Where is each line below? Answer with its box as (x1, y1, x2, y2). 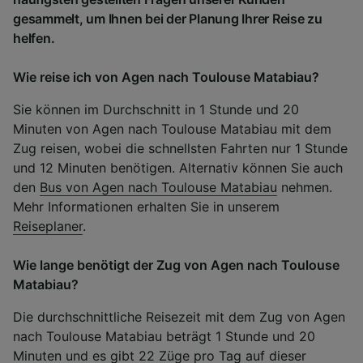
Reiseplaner (13, 217, 83, 234)
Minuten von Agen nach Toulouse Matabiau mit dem (13, 120, 331, 137)
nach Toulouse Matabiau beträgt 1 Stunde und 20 (13, 327, 315, 344)
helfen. (13, 29, 55, 46)
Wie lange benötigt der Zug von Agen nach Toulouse (13, 256, 340, 273)
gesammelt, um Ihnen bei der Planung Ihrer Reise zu (13, 10, 323, 27)
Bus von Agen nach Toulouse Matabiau (40, 178, 277, 195)
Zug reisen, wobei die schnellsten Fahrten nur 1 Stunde (13, 139, 348, 156)
